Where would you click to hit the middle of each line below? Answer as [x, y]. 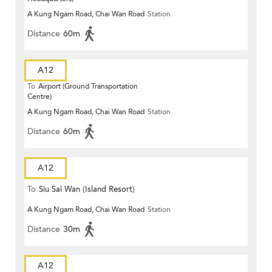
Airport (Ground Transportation [88, 87]
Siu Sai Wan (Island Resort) [87, 190]
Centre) [39, 97]
